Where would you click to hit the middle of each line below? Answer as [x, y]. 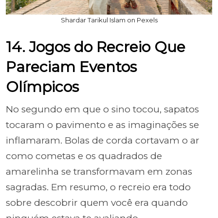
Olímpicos [42, 87]
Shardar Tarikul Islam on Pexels [109, 20]
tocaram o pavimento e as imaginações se [102, 125]
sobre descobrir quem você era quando [97, 203]
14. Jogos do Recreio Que [96, 47]
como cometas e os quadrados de [84, 156]
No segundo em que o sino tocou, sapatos [102, 109]
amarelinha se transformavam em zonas [99, 172]
